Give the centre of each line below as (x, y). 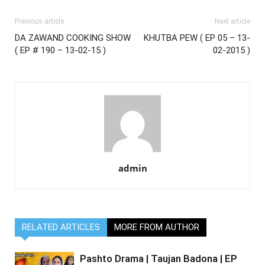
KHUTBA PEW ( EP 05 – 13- (197, 38)
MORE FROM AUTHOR (157, 227)
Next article (232, 21)
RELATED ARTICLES (61, 227)
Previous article (39, 21)
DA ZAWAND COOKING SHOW (73, 38)
